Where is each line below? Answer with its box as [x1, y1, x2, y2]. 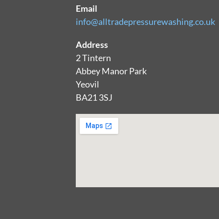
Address [75, 39, 108, 50]
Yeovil [75, 78, 99, 89]
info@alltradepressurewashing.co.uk [75, 16, 215, 27]
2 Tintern [75, 52, 111, 63]
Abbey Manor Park [75, 65, 147, 76]
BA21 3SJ [75, 91, 112, 103]
